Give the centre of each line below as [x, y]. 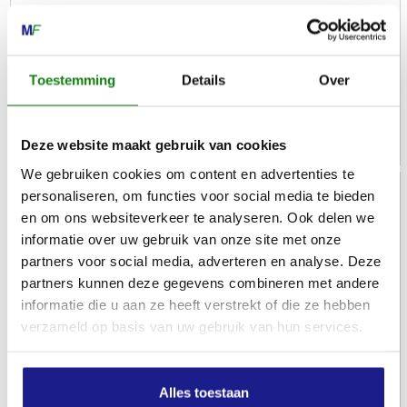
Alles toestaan [203, 392]
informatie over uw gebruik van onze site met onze [181, 238]
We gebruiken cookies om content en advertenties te [188, 173]
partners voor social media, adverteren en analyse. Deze [201, 260]
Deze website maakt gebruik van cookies [154, 144]
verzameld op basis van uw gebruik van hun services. [192, 326]
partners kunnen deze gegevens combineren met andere [200, 282]
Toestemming [73, 80]
